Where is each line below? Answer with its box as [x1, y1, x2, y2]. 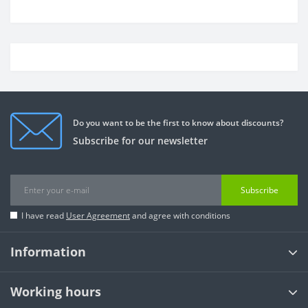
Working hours [10, 283, 101, 300]
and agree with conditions [130, 210, 230, 221]
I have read [21, 210, 66, 221]
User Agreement [66, 210, 130, 221]
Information [10, 243, 86, 260]
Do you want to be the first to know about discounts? [73, 116, 283, 129]
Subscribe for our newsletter [73, 133, 208, 147]
